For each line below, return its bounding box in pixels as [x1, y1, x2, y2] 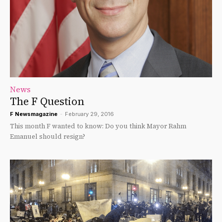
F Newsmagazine [10, 110, 57, 117]
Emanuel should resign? [10, 132, 85, 141]
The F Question [10, 94, 84, 109]
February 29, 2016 [65, 110, 114, 117]
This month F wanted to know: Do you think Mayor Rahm [10, 121, 105, 130]
